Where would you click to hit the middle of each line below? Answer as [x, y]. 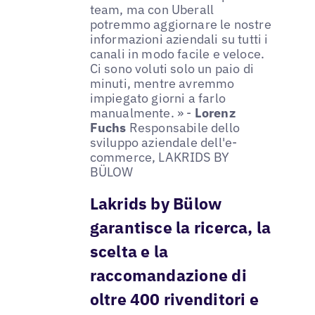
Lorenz [215, 113]
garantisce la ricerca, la [180, 227]
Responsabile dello [184, 128]
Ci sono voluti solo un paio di [172, 69]
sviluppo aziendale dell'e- [163, 143]
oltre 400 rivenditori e [174, 299]
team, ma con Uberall [152, 10]
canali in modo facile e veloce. [177, 54]
